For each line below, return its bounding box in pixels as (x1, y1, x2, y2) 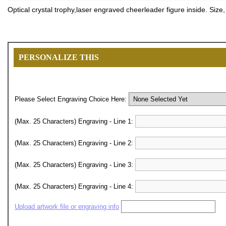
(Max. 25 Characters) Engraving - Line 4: (15, 183, 135, 190)
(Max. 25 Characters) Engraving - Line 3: (15, 161, 135, 168)
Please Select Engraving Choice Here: (15, 95, 129, 103)
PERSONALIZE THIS (19, 53, 99, 62)
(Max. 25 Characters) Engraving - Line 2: (15, 139, 135, 147)
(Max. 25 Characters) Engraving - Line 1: (15, 118, 135, 125)
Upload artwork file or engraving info (15, 203, 119, 210)
